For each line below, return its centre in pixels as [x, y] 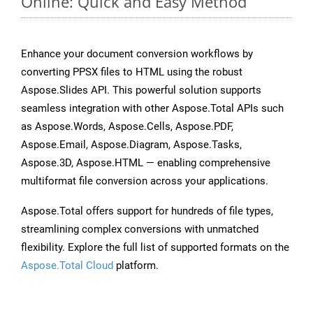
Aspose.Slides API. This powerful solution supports [141, 90]
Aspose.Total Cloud [67, 266]
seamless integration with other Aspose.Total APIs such [152, 109]
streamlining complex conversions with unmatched [140, 230]
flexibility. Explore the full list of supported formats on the [155, 248]
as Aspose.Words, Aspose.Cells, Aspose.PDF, [127, 127]
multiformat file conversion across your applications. [145, 181]
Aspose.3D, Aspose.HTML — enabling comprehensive [146, 163]
